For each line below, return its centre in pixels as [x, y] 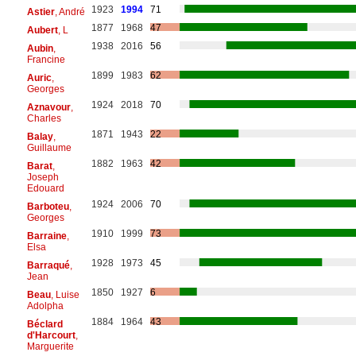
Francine [46, 59]
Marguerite [50, 346]
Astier [41, 12]
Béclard [44, 324]
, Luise [65, 294]
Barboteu [48, 206]
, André [70, 12]
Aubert [42, 30]
